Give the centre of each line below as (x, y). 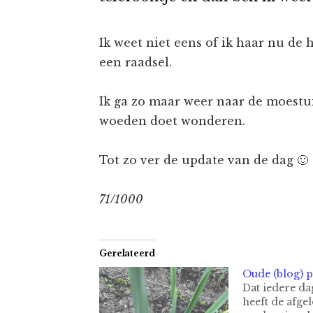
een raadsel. (136, 62)
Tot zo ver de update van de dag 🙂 (204, 160)
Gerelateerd (127, 253)
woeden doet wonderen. (172, 121)
